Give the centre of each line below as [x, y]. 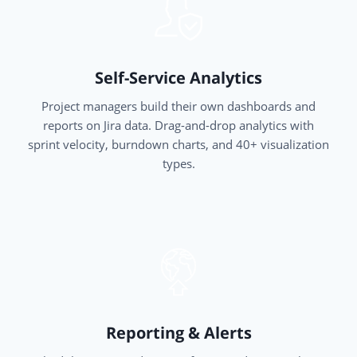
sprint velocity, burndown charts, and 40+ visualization [178, 145]
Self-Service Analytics [178, 78]
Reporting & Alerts [178, 333]
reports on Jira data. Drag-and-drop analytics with [178, 126]
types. [178, 164]
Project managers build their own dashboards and [178, 106]
